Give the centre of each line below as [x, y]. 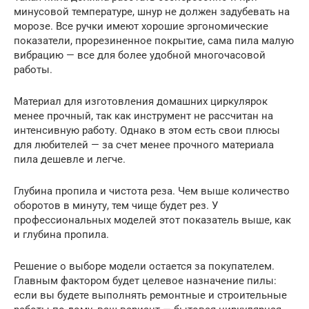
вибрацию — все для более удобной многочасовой [140, 56]
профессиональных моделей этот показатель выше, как [152, 220]
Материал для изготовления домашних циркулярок [141, 102]
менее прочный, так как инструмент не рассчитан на [143, 116]
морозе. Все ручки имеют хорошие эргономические [141, 27]
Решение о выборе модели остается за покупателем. [144, 267]
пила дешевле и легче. [70, 160]
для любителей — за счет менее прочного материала [144, 145]
